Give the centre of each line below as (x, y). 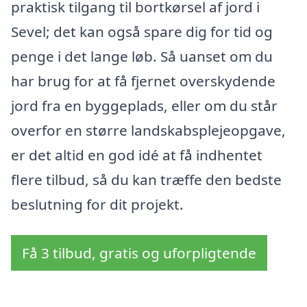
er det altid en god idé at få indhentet (137, 155)
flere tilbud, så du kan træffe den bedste (146, 179)
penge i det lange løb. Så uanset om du (142, 56)
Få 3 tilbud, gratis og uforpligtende (139, 253)
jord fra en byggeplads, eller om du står (144, 105)
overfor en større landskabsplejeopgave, (148, 130)
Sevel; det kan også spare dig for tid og (142, 31)
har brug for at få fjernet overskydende (143, 81)
